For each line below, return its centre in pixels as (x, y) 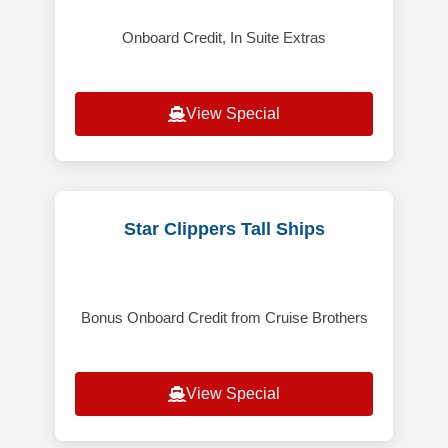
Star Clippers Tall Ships (224, 229)
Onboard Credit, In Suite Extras (224, 38)
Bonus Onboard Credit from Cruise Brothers (224, 318)
